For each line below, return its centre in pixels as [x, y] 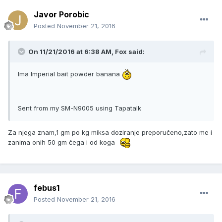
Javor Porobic [61, 15]
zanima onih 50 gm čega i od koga [63, 142]
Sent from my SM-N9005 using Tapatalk [80, 108]
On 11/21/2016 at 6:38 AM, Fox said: [86, 52]
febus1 [47, 188]
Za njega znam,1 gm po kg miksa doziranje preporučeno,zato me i [110, 133]
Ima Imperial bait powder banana [70, 74]
